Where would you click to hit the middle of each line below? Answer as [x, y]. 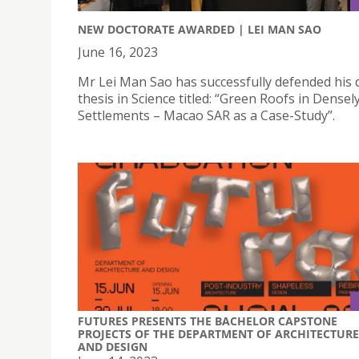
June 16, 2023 [118, 52]
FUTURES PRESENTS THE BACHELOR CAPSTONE [208, 321]
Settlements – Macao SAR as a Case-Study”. [206, 115]
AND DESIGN [113, 347]
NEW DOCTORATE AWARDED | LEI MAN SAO [200, 29]
